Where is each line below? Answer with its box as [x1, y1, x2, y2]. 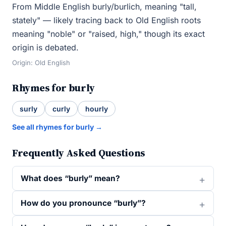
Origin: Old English [12, 59, 70, 67]
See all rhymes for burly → [12, 123, 102, 131]
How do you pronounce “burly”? [21, 198, 146, 208]
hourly [85, 104, 108, 113]
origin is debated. [12, 42, 79, 52]
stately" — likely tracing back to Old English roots [12, 15, 201, 25]
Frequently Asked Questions [12, 146, 146, 160]
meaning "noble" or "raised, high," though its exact [12, 29, 205, 39]
